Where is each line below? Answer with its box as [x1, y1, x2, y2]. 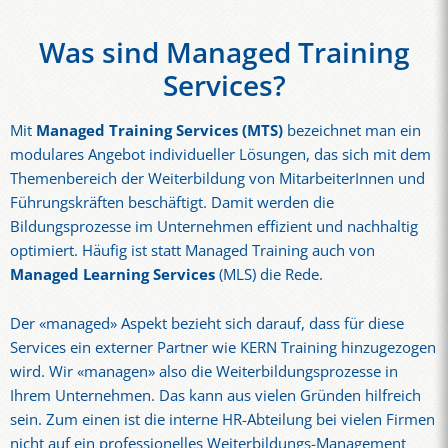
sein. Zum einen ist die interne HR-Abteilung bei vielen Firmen [10, 408, 435, 430]
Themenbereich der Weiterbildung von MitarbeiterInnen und [10, 168, 425, 190]
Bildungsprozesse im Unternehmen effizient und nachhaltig [10, 216, 418, 238]
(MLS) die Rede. [215, 264, 323, 286]
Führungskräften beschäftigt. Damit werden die [10, 192, 334, 214]
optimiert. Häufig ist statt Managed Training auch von [10, 240, 375, 262]
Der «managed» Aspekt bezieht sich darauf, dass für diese [10, 312, 404, 334]
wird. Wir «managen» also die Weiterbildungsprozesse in [10, 360, 398, 382]
